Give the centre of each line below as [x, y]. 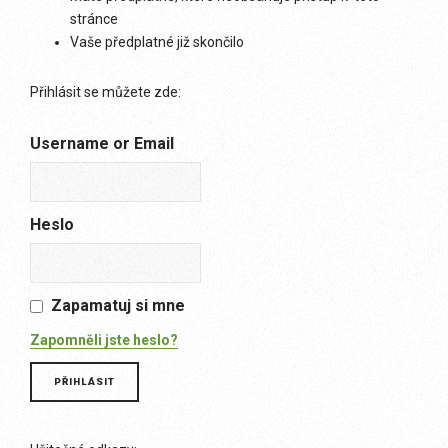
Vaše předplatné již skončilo [157, 42]
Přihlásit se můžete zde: [105, 92]
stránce [94, 19]
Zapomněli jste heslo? [104, 340]
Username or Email [102, 143]
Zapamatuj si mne [118, 305]
